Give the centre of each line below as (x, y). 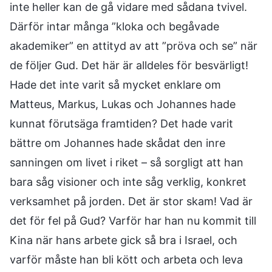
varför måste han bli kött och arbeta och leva (126, 260)
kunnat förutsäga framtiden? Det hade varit (121, 124)
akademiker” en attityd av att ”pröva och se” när (134, 46)
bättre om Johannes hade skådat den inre (117, 143)
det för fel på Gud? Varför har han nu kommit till (133, 221)
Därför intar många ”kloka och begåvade (114, 26)
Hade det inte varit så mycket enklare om (115, 85)
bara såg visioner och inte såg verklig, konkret (128, 182)
